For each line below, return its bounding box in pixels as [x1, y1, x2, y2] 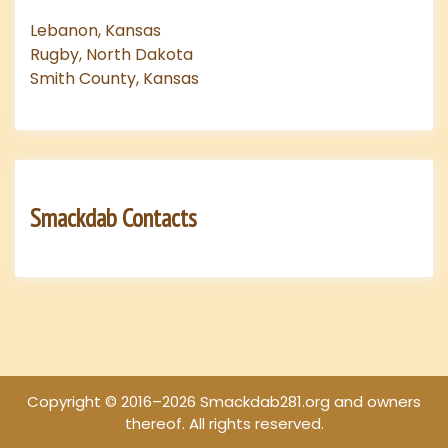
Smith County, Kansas [30, 67, 199, 91]
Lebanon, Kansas [30, 19, 161, 43]
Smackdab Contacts [30, 202, 197, 235]
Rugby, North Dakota [30, 43, 193, 67]
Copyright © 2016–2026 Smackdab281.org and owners [27, 391, 421, 413]
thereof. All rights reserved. [124, 413, 324, 435]
